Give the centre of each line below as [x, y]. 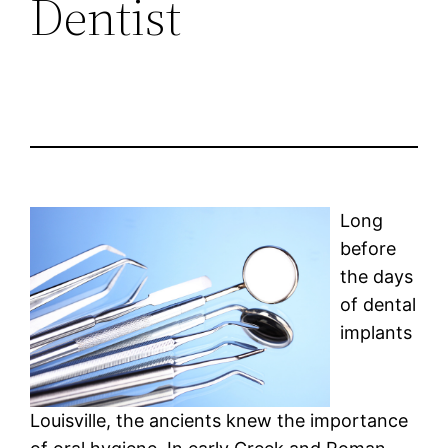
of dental [378, 304]
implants [376, 332]
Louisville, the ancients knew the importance [219, 420]
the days [377, 276]
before [368, 248]
